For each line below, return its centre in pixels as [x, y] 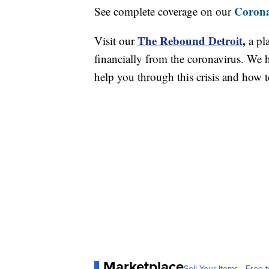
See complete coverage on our [164, 11]
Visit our [114, 40]
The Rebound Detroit [190, 40]
